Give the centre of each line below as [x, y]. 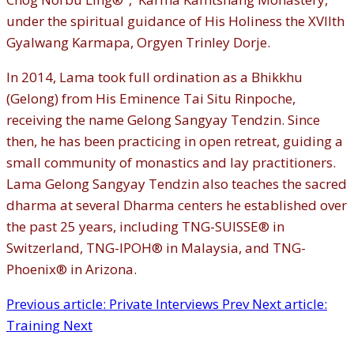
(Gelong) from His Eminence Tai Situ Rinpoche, [151, 99]
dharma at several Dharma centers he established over [177, 205]
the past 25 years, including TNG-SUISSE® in [145, 227]
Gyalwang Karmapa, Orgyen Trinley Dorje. [138, 43]
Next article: [290, 304]
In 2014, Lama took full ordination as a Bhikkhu [154, 77]
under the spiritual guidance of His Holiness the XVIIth [175, 21]
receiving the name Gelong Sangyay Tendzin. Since [163, 120]
